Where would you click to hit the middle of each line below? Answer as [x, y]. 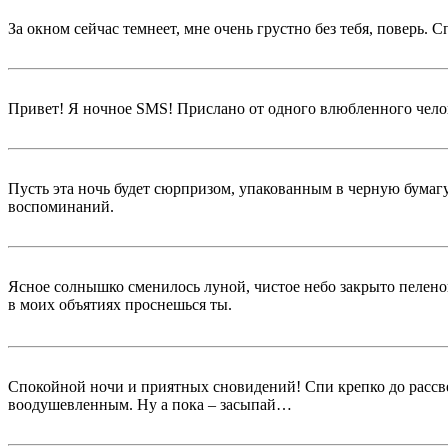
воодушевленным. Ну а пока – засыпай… [150, 405]
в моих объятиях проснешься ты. [120, 305]
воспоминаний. [61, 207]
